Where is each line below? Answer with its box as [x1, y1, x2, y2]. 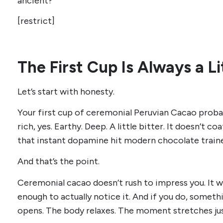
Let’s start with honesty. [17, 86, 114, 97]
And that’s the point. [17, 156, 100, 167]
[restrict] [17, 15, 55, 26]
